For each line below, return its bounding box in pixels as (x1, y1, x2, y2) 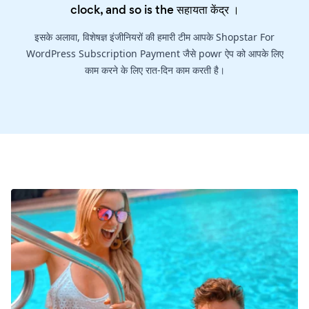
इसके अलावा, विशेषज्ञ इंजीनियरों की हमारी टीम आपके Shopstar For (34, 30, 275, 44)
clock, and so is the (70, 1, 177, 19)
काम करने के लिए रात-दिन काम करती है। (84, 63, 225, 77)
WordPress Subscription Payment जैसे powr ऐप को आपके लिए (26, 47, 283, 61)
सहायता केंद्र (176, 1, 229, 19)
